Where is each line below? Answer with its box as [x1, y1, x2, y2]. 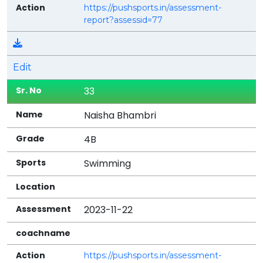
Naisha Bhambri [84, 108, 157, 122]
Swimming [84, 156, 131, 170]
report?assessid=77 [84, 14, 163, 25]
